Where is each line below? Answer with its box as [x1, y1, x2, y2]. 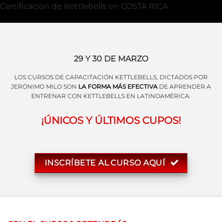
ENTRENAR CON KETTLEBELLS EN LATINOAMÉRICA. [31, 92, 191, 100]
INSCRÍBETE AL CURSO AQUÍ [44, 158, 166, 167]
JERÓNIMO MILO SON [11, 83, 78, 91]
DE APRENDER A [158, 83, 211, 91]
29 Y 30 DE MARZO [74, 54, 148, 63]
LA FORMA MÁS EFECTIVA [78, 83, 158, 91]
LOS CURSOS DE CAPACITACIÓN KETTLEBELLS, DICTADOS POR [14, 73, 208, 81]
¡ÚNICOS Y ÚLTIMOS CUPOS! [41, 114, 181, 126]
